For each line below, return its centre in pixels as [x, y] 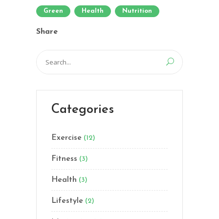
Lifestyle [67, 201]
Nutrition [137, 11]
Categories [83, 109]
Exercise [66, 138]
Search [47, 56]
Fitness [64, 159]
